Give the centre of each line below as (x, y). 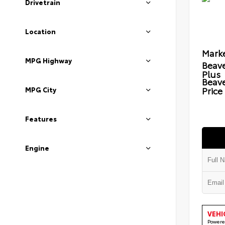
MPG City (41, 89)
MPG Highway (48, 60)
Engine (37, 148)
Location (40, 31)
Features (41, 119)
